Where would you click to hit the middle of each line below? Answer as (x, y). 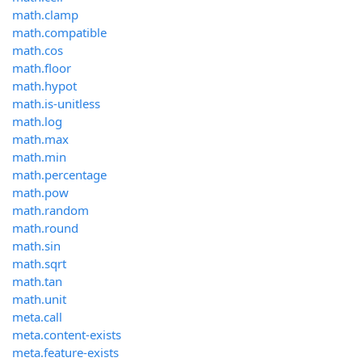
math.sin (36, 246)
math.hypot (44, 86)
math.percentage (59, 175)
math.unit (39, 299)
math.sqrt (39, 264)
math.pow (40, 193)
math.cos (38, 51)
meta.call (37, 317)
